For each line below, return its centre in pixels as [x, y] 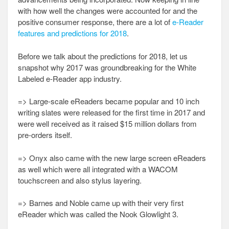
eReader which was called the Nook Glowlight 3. [98, 214]
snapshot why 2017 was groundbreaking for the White [107, 67]
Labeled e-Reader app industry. [70, 78]
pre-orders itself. [45, 135]
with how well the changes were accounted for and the [108, 10]
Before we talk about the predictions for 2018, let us [103, 56]
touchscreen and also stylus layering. [80, 180]
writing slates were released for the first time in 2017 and [111, 112]
